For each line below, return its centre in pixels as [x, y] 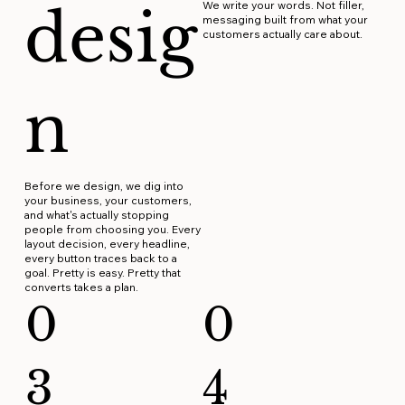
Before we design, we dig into [104, 185]
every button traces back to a [101, 258]
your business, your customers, [108, 200]
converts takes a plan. [82, 287]
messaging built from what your [285, 19]
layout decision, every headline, [108, 243]
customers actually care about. [282, 33]
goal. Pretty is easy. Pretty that [103, 272]
